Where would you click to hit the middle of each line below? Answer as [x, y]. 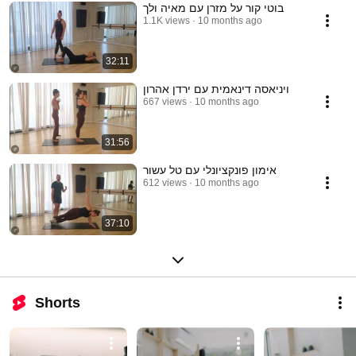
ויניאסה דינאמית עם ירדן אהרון [216, 89]
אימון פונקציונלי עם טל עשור [210, 170]
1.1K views [166, 21]
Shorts [58, 303]
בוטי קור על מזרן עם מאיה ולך [213, 8]
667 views [165, 102]
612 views [165, 183]
